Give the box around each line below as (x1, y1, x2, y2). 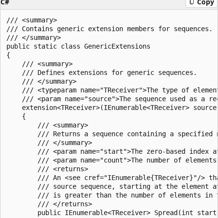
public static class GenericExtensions (6, 42, 150, 50)
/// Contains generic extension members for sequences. (6, 24, 213, 33)
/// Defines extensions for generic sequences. (6, 68, 197, 76)
